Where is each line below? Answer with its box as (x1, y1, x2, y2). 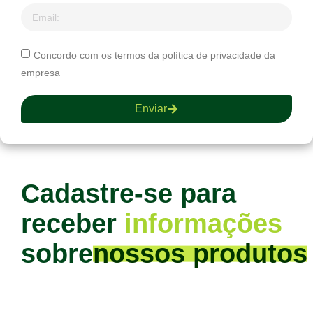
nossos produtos (93, 239, 307, 269)
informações (124, 209, 282, 239)
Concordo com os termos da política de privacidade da (34, 49, 275, 61)
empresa (21, 67, 60, 79)
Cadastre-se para (21, 179, 236, 209)
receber (21, 209, 124, 239)
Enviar (135, 103, 167, 115)
